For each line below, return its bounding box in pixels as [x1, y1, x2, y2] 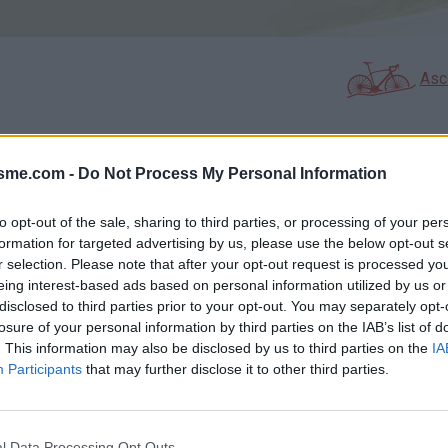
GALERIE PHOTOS [44, 176, 188, 196]
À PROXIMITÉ [256, 176, 363, 196]
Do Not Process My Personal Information [78, 165, 387, 182]
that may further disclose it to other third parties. [82, 361, 389, 377]
